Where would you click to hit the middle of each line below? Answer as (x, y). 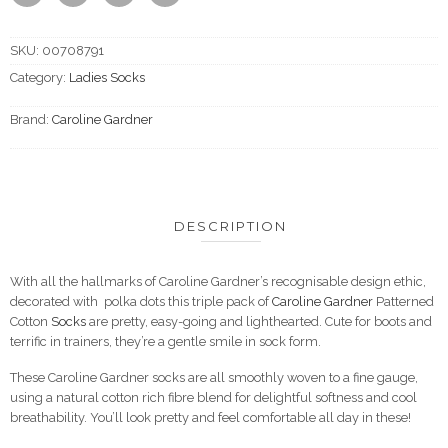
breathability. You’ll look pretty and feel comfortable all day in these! (210, 417)
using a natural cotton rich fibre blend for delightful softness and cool (213, 397)
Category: (39, 77)
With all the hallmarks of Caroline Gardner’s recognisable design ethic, (218, 281)
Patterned (403, 301)
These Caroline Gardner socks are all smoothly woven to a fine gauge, (214, 377)
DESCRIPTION (230, 226)
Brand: (31, 119)
